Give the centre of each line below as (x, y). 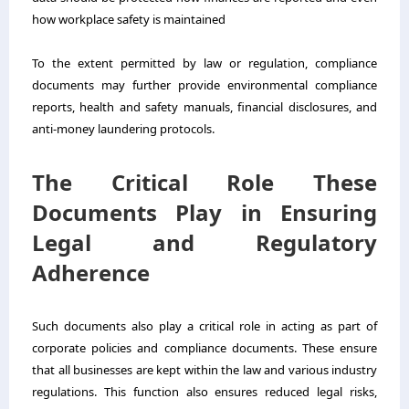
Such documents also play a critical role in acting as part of (204, 325)
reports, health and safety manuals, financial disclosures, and (204, 106)
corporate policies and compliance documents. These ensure (204, 347)
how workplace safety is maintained (129, 19)
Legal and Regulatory (204, 242)
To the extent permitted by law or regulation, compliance (204, 63)
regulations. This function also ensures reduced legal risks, (204, 391)
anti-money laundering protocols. (123, 128)
